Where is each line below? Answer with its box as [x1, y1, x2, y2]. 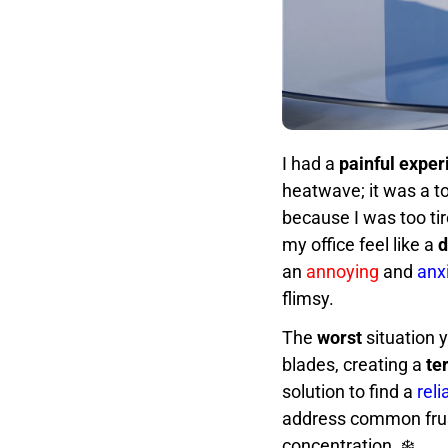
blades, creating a [282, 353, 426, 375]
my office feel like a [282, 233, 438, 255]
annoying [306, 260, 379, 282]
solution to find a [282, 380, 417, 402]
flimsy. [282, 287, 334, 309]
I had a [282, 152, 339, 174]
